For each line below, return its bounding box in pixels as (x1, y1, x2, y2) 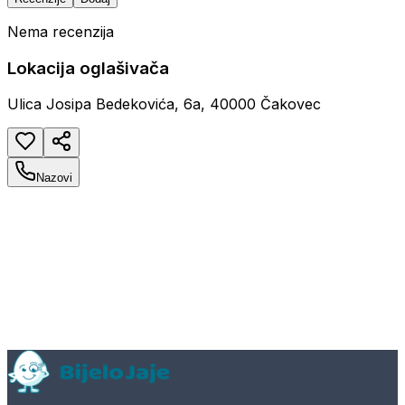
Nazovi (36, 171, 72, 185)
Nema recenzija (7, 22, 114, 41)
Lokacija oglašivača (7, 57, 169, 79)
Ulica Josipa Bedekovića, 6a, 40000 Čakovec (7, 95, 321, 114)
